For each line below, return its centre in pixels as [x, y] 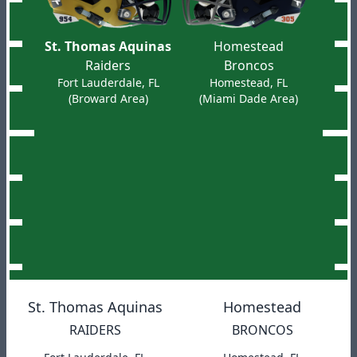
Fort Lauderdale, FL [108, 83]
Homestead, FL [249, 83]
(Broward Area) [108, 99]
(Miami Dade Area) [249, 99]
